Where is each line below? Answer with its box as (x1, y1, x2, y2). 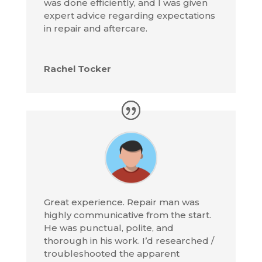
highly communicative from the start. (43, 209, 211, 220)
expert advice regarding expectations (43, 9, 215, 21)
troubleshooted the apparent (43, 247, 180, 259)
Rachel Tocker (43, 63, 111, 74)
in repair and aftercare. (43, 22, 147, 34)
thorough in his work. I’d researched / (43, 235, 214, 246)
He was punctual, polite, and (43, 222, 174, 233)
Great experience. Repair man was (43, 196, 199, 208)
